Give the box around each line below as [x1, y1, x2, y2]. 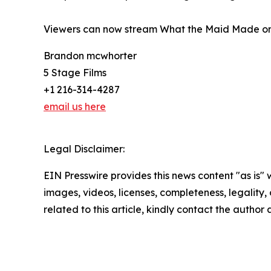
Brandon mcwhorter [44, 49, 137, 62]
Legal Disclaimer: [44, 142, 125, 155]
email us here [44, 100, 106, 113]
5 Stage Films [44, 66, 106, 79]
